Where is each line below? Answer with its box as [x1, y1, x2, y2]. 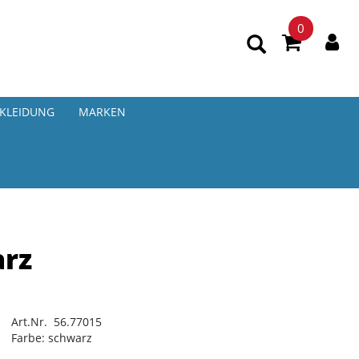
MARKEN [79, 104, 126, 119]
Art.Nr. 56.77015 [10, 314, 102, 329]
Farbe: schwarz [10, 330, 92, 345]
